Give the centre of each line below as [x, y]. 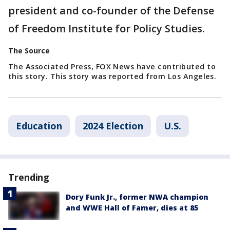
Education [39, 126]
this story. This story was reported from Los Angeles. [112, 76]
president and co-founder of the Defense [111, 10]
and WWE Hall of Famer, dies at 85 [132, 207]
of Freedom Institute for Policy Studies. [107, 28]
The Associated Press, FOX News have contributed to [112, 66]
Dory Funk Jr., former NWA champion [137, 197]
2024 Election [113, 126]
